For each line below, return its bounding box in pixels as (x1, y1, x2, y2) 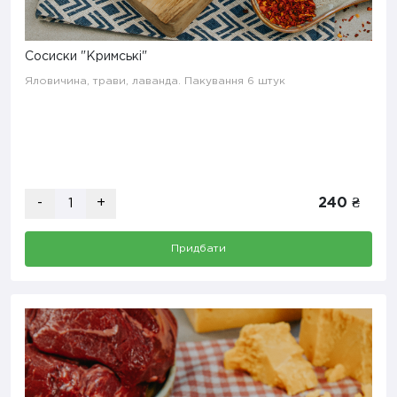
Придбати (171, 244, 226, 253)
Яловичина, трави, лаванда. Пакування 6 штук (25, 76, 285, 86)
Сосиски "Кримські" (25, 51, 147, 62)
